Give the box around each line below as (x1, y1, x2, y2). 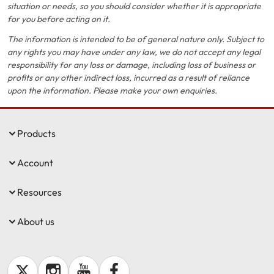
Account (17, 157, 53, 169)
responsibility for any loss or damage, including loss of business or (7, 59, 256, 70)
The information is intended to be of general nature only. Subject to (7, 34, 264, 45)
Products (17, 127, 56, 139)
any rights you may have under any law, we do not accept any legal (7, 46, 261, 57)
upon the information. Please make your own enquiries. (7, 85, 217, 96)
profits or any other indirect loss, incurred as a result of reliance (7, 72, 250, 83)
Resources (17, 186, 62, 198)
